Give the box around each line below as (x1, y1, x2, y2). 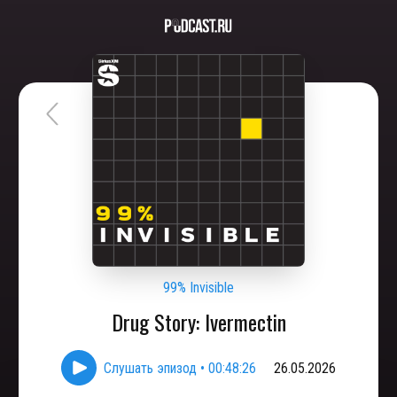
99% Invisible (163, 279, 234, 296)
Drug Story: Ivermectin (111, 306, 286, 338)
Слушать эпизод (104, 359, 197, 377)
